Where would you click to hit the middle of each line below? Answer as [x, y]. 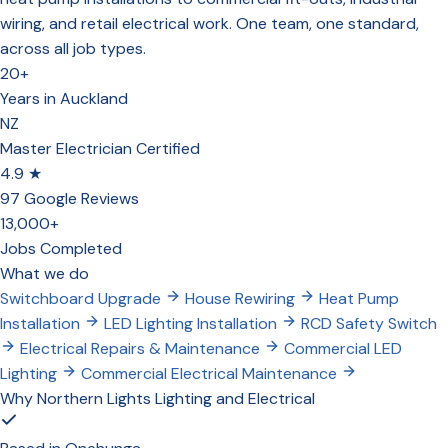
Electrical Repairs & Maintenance [140, 348]
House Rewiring [240, 298]
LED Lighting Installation [190, 323]
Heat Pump [359, 298]
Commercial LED [343, 348]
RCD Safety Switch [369, 323]
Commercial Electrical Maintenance [209, 373]
